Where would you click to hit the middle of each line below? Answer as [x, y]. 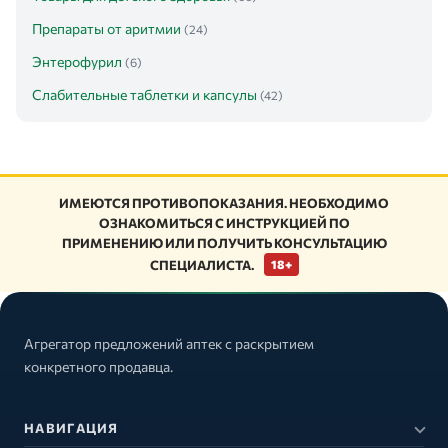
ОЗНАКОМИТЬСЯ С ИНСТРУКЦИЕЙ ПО [224, 223]
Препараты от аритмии [106, 28]
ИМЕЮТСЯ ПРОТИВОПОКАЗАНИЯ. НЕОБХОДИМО [224, 203]
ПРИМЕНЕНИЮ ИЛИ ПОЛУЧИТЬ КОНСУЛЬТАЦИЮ [224, 243]
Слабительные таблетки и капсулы [144, 94]
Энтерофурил [77, 61]
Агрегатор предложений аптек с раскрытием [169, 343]
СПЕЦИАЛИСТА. [201, 265]
